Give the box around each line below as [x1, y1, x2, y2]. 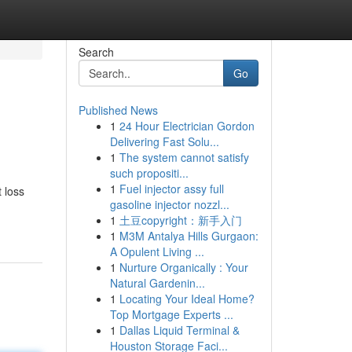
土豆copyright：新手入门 [119, 212, 242, 228]
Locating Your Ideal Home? [119, 291, 255, 306]
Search [78, 44, 114, 60]
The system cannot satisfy [119, 149, 249, 165]
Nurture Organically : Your [119, 259, 248, 275]
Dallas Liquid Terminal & [119, 322, 240, 338]
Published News [78, 102, 158, 118]
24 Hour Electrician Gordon [119, 118, 255, 134]
